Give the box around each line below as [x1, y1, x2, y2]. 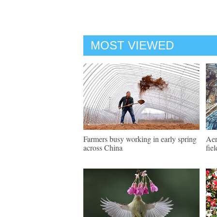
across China [83, 142, 123, 153]
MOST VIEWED [91, 39, 174, 52]
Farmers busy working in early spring [83, 134, 197, 144]
